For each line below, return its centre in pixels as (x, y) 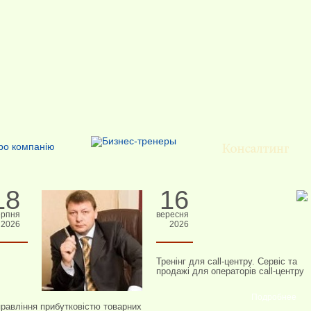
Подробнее (274, 297)
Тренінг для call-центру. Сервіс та (226, 261)
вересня (172, 215)
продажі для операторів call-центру (230, 271)
